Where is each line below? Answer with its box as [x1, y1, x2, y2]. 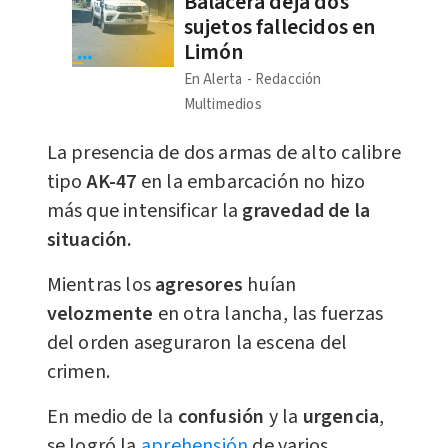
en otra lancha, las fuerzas [157, 299, 384, 328]
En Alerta [183, 68, 243, 90]
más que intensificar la [46, 196, 239, 225]
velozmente [46, 299, 158, 328]
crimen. [46, 357, 110, 386]
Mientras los [46, 270, 156, 299]
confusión [177, 402, 265, 431]
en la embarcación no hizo [136, 167, 366, 196]
